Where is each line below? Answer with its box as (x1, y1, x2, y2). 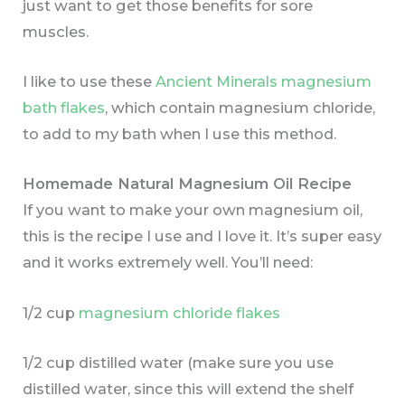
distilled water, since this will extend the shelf (23, 379, 354, 398)
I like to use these (23, 72, 156, 91)
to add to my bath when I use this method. (23, 125, 337, 144)
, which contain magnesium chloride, (105, 99, 376, 118)
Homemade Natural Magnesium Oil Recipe (23, 174, 353, 193)
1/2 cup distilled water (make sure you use (23, 353, 334, 372)
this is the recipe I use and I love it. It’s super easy (23, 227, 382, 246)
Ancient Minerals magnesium (155, 72, 372, 91)
